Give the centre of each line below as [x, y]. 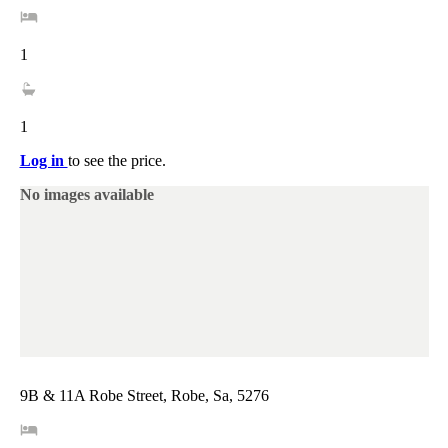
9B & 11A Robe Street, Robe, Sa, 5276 [144, 396]
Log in [43, 160]
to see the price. [116, 160]
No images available [86, 194]
